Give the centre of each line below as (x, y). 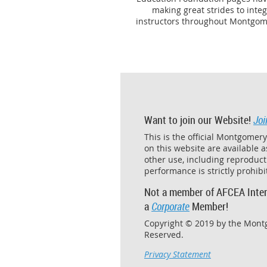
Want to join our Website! (199, 119)
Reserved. (165, 235)
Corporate (170, 206)
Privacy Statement (178, 254)
